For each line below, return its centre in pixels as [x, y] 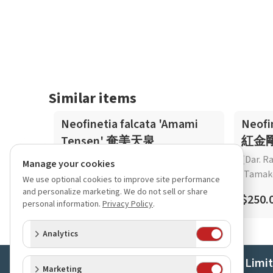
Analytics [60, 234]
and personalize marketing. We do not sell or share [115, 192]
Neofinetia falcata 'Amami [129, 124]
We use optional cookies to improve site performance [121, 180]
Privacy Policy [128, 204]
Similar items [93, 98]
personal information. [62, 204]
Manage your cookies [69, 164]
